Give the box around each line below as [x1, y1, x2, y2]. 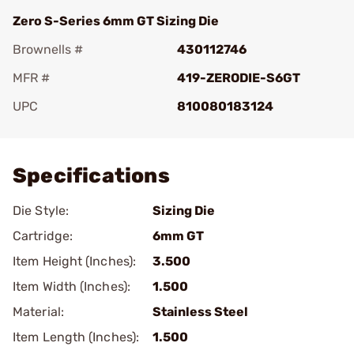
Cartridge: [13, 228, 73, 243]
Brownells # [13, 42, 83, 57]
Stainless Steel [153, 304, 248, 319]
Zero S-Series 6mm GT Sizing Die [13, 13, 219, 28]
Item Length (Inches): [13, 330, 140, 345]
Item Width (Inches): [13, 279, 130, 294]
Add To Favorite [35, 121, 128, 136]
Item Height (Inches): [13, 254, 137, 269]
